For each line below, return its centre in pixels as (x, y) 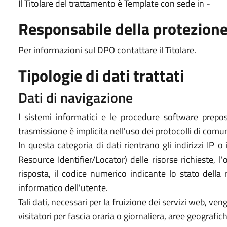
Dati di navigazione (75, 98)
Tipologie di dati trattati (101, 75)
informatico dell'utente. (63, 188)
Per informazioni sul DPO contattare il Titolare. (107, 50)
